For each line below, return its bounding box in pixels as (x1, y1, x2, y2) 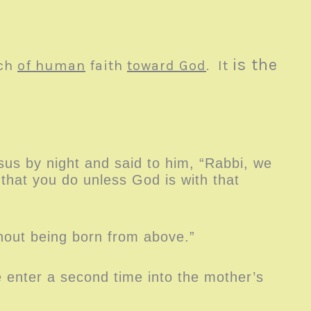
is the (233, 55, 278, 74)
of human (17, 58, 85, 74)
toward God (127, 58, 206, 74)
